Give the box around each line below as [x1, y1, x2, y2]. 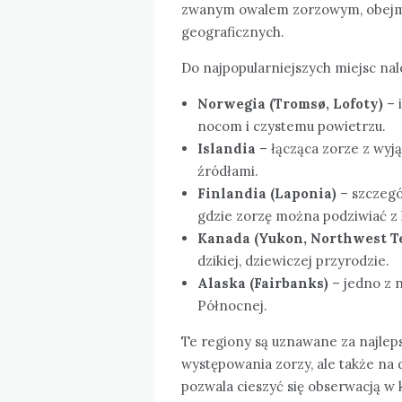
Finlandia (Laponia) [197, 184, 336, 202]
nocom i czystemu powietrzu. [197, 117, 386, 135]
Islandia [197, 139, 256, 157]
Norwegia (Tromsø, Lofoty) [197, 94, 383, 112]
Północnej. [197, 296, 267, 314]
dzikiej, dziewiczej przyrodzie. [197, 251, 389, 269]
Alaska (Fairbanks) [197, 274, 328, 292]
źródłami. [197, 162, 258, 179]
